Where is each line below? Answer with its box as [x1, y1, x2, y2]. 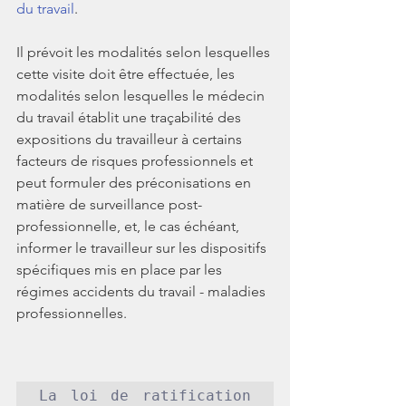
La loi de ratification [39, 386, 251, 404]
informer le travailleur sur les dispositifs [16, 238, 270, 256]
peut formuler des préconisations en [16, 173, 255, 191]
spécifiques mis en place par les [16, 260, 226, 278]
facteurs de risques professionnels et [16, 151, 256, 169]
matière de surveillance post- [16, 195, 202, 213]
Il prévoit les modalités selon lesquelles [16, 43, 274, 61]
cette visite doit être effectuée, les [16, 64, 238, 82]
